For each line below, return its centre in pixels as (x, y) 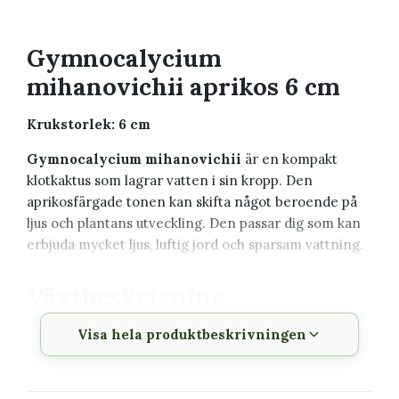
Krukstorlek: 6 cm (89, 124)
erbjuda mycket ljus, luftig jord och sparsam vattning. (195, 244)
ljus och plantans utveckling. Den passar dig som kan (194, 223)
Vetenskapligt (85, 341)
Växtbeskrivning (126, 296)
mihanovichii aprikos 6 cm (183, 86)
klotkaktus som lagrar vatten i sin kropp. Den (170, 180)
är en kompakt (289, 159)
